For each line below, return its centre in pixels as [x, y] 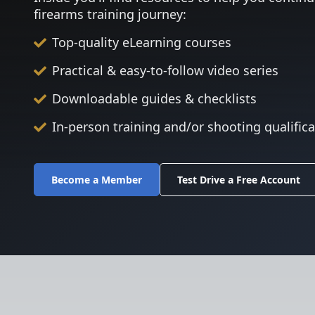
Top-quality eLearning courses [142, 42]
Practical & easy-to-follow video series [165, 70]
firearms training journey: [110, 14]
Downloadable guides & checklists [154, 98]
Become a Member [97, 180]
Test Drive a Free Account [239, 180]
